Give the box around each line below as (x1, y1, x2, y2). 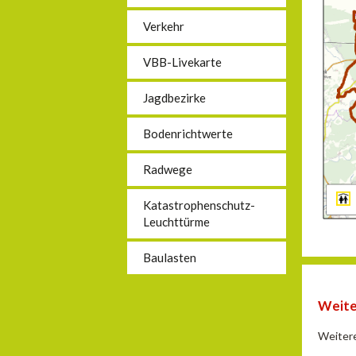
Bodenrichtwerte (143, 126, 233, 141)
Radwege (143, 162, 192, 176)
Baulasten (143, 250, 196, 265)
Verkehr (143, 19, 184, 33)
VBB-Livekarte (143, 55, 222, 69)
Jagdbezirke (143, 91, 206, 105)
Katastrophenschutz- (143, 198, 255, 212)
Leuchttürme (143, 215, 210, 229)
